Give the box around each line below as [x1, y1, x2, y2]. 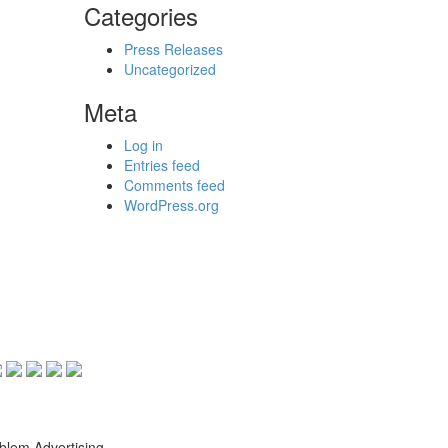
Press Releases [123, 39, 223, 59]
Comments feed [123, 175, 225, 195]
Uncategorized [123, 59, 216, 79]
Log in [123, 135, 163, 155]
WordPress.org [123, 195, 219, 215]
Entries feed [123, 155, 200, 175]
